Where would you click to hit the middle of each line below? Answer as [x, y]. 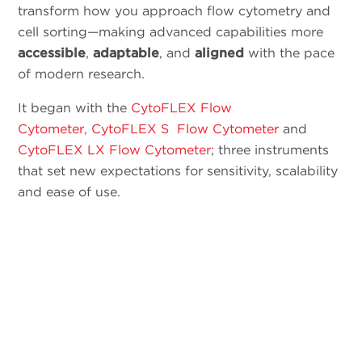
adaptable [126, 53]
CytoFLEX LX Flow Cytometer [115, 149]
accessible [52, 53]
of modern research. [82, 74]
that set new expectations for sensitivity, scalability [178, 170]
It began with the [75, 107]
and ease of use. [69, 192]
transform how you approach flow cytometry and [175, 11]
